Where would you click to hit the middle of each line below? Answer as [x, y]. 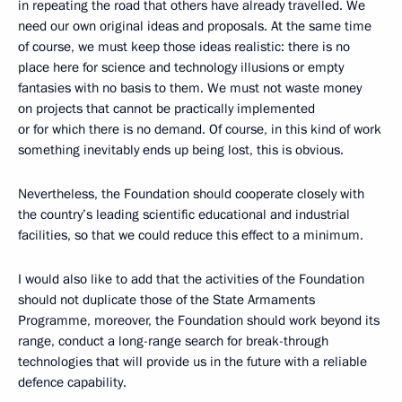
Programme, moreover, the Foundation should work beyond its [199, 320]
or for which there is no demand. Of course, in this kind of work [200, 129]
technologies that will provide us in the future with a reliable [192, 362]
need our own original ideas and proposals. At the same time [195, 26]
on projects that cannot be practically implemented [166, 109]
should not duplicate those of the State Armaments [166, 300]
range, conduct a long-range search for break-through [173, 341]
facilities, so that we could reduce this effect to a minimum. [191, 235]
